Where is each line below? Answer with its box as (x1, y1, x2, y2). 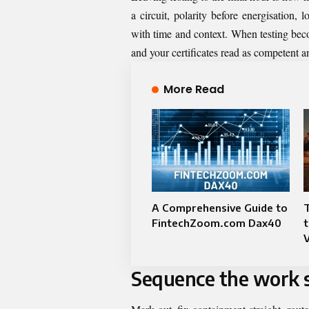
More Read (163, 81, 224, 97)
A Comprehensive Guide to (152, 201, 288, 214)
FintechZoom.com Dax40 (152, 216, 281, 229)
